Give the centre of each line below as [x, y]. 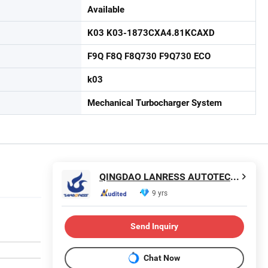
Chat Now [162, 258]
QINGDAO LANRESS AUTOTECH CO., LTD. [235, 177]
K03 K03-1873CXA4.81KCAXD [151, 33]
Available [106, 9]
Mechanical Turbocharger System [155, 103]
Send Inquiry [154, 226]
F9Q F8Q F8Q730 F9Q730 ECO [149, 56]
